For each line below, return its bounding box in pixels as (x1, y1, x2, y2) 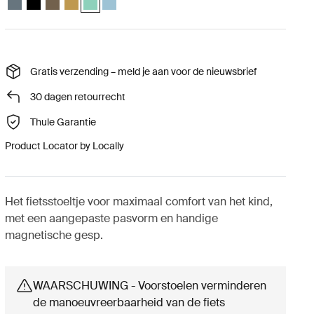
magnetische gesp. (4, 228, 103, 243)
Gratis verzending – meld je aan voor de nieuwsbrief (29, 64, 259, 78)
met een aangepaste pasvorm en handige (4, 211, 218, 226)
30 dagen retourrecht (29, 90, 125, 103)
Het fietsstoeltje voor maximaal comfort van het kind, (4, 194, 273, 209)
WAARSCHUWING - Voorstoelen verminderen (32, 278, 266, 293)
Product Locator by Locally (4, 139, 124, 152)
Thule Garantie (29, 115, 96, 128)
